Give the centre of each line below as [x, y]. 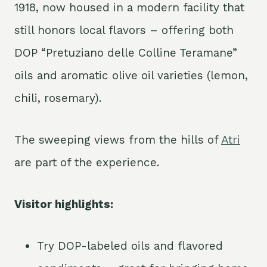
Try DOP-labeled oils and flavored [130, 246]
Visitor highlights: [64, 204]
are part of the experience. [87, 163]
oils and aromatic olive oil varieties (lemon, [131, 76]
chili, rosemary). [58, 98]
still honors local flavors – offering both [124, 30]
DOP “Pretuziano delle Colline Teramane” [126, 53]
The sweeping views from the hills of [118, 140]
